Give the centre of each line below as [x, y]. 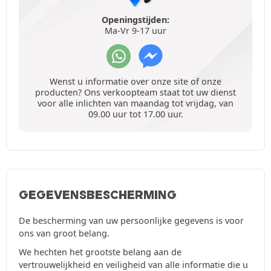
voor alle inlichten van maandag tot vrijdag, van [135, 103]
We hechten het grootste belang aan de [100, 252]
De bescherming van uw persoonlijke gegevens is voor [131, 220]
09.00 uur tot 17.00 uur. [135, 114]
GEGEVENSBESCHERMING [98, 194]
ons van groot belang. [64, 233]
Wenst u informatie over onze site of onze [135, 81]
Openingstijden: [135, 19]
